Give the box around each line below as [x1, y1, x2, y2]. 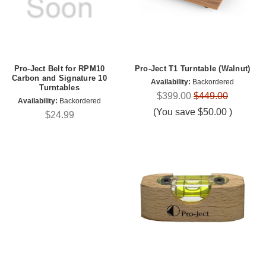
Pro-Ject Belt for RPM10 [14, 64, 105, 74]
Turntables [39, 83, 80, 93]
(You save [153, 107, 195, 118]
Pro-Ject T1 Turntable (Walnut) [134, 64, 251, 74]
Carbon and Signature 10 [12, 74, 107, 83]
